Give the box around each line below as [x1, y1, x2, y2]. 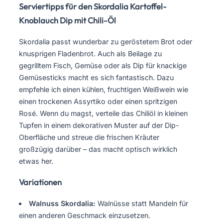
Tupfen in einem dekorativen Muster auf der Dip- [19, 120, 179, 129]
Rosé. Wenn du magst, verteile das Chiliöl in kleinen [19, 109, 188, 117]
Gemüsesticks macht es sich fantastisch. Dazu [19, 73, 174, 82]
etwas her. [19, 156, 53, 165]
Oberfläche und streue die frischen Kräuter [19, 132, 159, 141]
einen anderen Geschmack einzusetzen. [19, 211, 150, 220]
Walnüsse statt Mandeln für [96, 199, 189, 208]
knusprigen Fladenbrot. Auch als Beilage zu [19, 49, 162, 58]
